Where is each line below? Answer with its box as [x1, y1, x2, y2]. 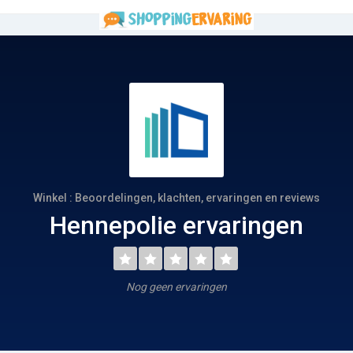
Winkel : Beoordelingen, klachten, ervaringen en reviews [33, 191, 320, 204]
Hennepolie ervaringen [50, 210, 303, 240]
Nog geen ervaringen [126, 281, 227, 293]
